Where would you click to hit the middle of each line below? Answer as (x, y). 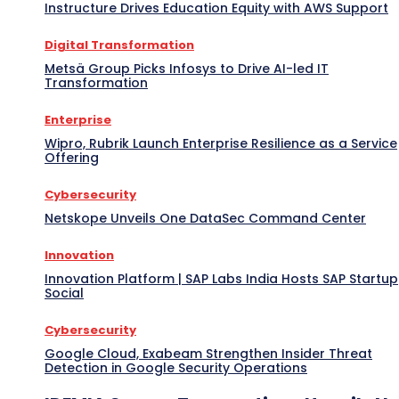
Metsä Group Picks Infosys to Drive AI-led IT (187, 68)
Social (64, 293)
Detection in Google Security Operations (176, 367)
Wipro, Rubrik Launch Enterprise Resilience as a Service (221, 143)
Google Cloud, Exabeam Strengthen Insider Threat (208, 353)
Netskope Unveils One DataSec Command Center (205, 218)
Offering (72, 157)
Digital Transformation (119, 45)
